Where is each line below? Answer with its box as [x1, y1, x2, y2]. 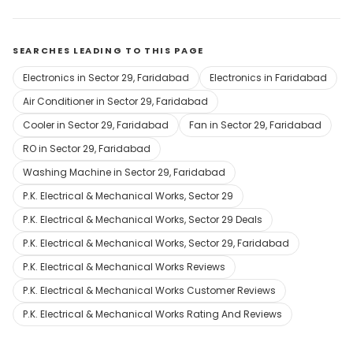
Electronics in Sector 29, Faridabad [23, 71, 189, 84]
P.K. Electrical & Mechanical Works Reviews [23, 260, 225, 273]
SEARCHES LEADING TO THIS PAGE [13, 44, 204, 57]
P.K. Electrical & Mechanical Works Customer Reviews [23, 284, 276, 297]
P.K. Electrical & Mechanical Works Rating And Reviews [23, 307, 282, 321]
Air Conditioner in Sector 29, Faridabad [23, 95, 208, 108]
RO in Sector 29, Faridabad [23, 142, 150, 155]
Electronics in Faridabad [210, 71, 327, 84]
